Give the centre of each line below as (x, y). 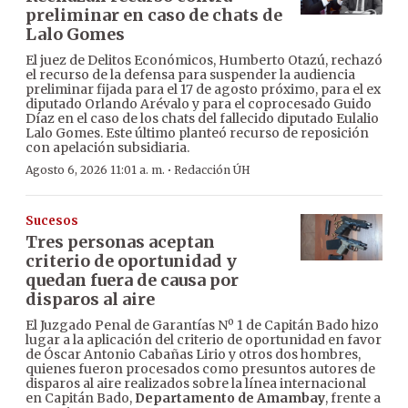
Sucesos (52, 221)
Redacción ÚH (212, 170)
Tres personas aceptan (120, 242)
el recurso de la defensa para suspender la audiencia (190, 75)
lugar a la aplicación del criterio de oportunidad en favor (204, 340)
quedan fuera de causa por (132, 280)
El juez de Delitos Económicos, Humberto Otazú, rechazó (204, 61)
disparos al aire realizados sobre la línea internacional (196, 384)
